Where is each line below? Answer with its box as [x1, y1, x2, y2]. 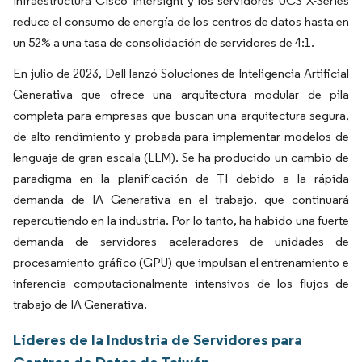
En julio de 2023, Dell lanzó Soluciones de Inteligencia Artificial [13, 65, 349, 81]
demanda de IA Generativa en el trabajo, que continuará [13, 191, 349, 207]
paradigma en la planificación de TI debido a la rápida [13, 170, 349, 186]
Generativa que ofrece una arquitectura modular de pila [13, 86, 349, 102]
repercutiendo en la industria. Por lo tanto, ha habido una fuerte [13, 212, 349, 228]
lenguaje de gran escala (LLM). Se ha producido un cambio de [13, 149, 349, 165]
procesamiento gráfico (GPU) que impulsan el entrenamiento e [13, 254, 349, 270]
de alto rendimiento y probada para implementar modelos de [13, 128, 349, 144]
